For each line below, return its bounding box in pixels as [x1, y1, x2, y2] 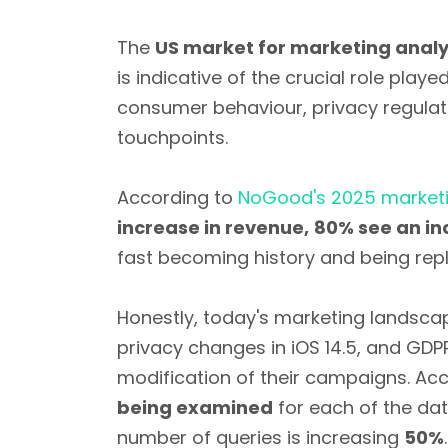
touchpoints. [117, 125, 228, 150]
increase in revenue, [117, 215, 309, 240]
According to [117, 185, 238, 210]
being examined [117, 395, 273, 420]
